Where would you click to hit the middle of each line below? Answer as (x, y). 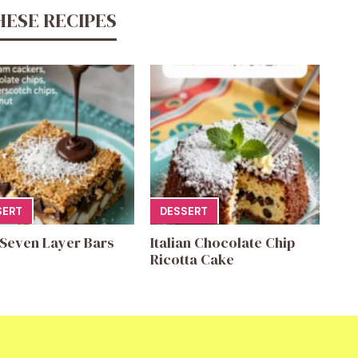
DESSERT (183, 211)
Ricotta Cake (192, 260)
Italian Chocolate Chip (222, 243)
